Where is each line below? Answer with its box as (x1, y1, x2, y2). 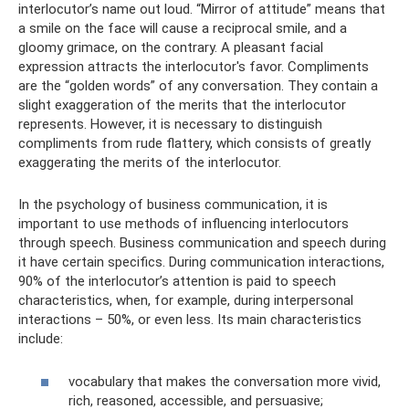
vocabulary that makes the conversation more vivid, (68, 372, 381, 390)
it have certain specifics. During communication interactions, (18, 254, 384, 270)
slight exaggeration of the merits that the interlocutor (18, 97, 346, 113)
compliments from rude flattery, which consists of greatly (18, 135, 371, 152)
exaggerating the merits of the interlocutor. (18, 154, 281, 171)
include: (18, 330, 63, 347)
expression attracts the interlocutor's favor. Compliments (18, 58, 369, 75)
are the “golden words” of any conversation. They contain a (18, 78, 378, 94)
